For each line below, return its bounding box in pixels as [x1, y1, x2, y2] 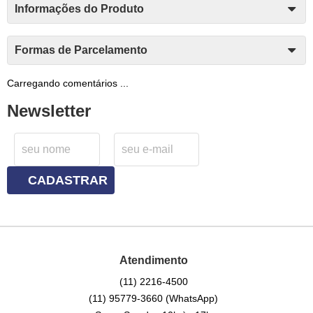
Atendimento [119, 254, 188, 266]
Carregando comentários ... [7, 77, 129, 89]
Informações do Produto [15, 2, 144, 15]
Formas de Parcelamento [15, 43, 147, 56]
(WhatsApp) [166, 293, 219, 305]
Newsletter [7, 101, 91, 120]
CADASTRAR [28, 173, 108, 188]
